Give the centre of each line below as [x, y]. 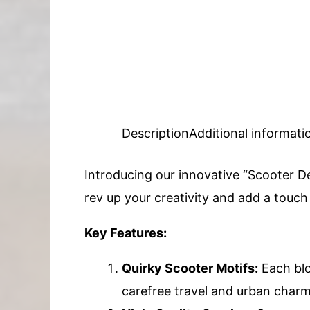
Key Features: [126, 233]
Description [155, 133]
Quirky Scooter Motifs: [190, 268]
